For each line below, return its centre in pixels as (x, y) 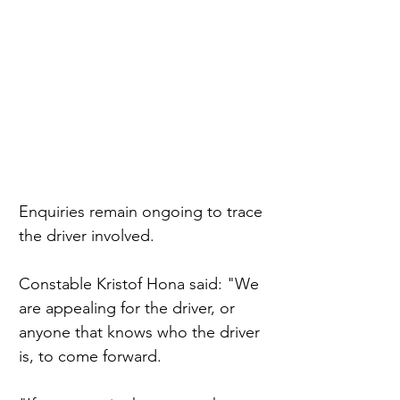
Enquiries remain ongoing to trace (143, 212)
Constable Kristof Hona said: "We (141, 284)
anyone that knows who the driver (142, 333)
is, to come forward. (90, 357)
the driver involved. (87, 236)
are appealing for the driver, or (129, 308)
